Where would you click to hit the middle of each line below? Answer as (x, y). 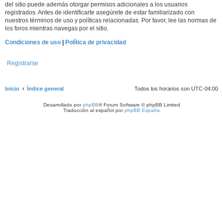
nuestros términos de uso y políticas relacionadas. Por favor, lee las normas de (111, 20)
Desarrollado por (63, 105)
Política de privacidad (96, 42)
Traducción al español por (94, 110)
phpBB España (142, 110)
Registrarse (23, 63)
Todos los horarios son (163, 88)
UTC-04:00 (205, 88)
